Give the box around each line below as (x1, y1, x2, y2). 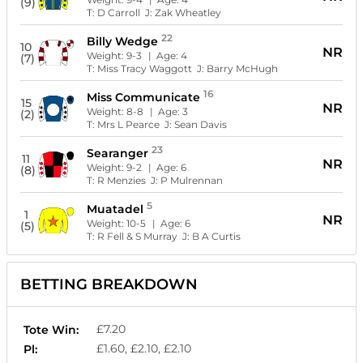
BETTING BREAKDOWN (20, 275, 198, 293)
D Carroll (97, 6, 141, 19)
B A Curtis (192, 229, 241, 242)
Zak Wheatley (155, 6, 222, 19)
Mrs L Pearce (97, 117, 160, 130)
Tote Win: (23, 322, 79, 337)
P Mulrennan (160, 173, 224, 186)
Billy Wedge (87, 33, 159, 49)
